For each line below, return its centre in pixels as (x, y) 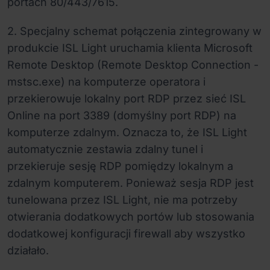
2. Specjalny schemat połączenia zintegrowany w (134, 31)
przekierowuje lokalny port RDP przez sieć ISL (127, 99)
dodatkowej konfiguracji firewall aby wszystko (126, 234)
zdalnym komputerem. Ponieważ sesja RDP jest (130, 183)
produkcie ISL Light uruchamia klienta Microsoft (130, 48)
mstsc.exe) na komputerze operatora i (106, 82)
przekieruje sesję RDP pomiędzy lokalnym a (120, 166)
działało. (28, 251)
